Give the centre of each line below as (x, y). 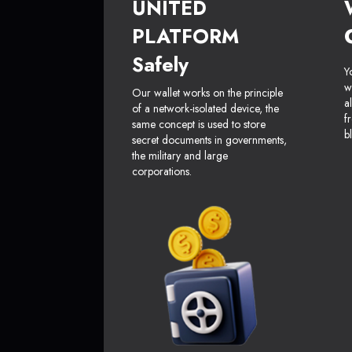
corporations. (162, 172)
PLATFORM (185, 37)
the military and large (180, 156)
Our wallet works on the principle (207, 93)
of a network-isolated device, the (205, 109)
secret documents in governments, (209, 140)
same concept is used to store (199, 125)
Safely (160, 65)
